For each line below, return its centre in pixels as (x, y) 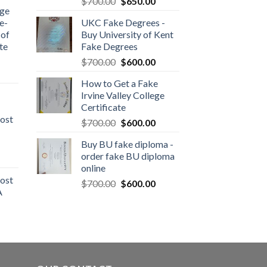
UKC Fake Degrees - (123, 22)
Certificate (103, 107)
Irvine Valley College (123, 95)
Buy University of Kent (127, 34)
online (93, 168)
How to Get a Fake (119, 83)
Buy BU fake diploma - (127, 144)
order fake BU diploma (128, 156)
